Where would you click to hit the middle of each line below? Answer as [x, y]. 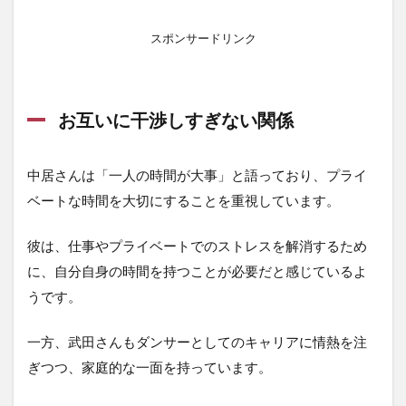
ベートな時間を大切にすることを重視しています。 [184, 200]
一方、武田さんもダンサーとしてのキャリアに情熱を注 [197, 341]
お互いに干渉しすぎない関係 [174, 119]
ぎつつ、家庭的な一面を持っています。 [150, 367]
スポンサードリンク [203, 38]
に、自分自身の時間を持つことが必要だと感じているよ [197, 271]
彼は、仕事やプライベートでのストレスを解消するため [197, 245]
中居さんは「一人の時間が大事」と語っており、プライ [197, 174]
